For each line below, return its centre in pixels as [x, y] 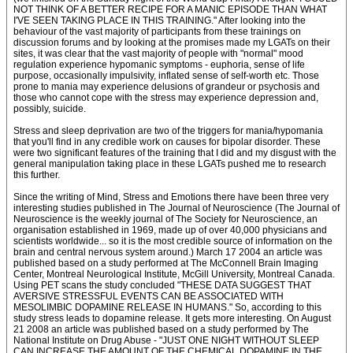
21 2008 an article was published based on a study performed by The [161, 329]
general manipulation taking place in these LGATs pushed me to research [170, 164]
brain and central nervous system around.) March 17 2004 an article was [168, 252]
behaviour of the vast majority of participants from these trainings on [157, 32]
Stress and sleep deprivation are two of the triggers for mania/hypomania [168, 131]
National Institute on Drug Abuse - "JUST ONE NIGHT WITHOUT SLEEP [166, 340]
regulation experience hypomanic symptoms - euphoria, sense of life [159, 65]
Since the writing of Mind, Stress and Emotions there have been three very [171, 197]
